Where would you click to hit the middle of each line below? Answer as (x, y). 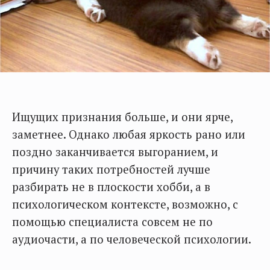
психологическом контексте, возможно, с (125, 205)
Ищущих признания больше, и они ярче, (122, 117)
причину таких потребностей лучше (111, 170)
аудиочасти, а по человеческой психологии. (132, 240)
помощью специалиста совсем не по (112, 222)
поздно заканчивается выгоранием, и (115, 152)
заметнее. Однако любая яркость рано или (129, 135)
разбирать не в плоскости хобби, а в (111, 187)
